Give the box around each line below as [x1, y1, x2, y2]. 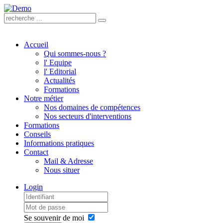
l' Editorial [44, 67, 76, 76]
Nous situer [44, 166, 80, 174]
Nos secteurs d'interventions [44, 112, 131, 120]
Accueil [24, 40, 48, 49]
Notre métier [24, 94, 63, 103]
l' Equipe [44, 58, 72, 67]
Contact [24, 148, 48, 156]
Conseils [24, 130, 51, 138]
